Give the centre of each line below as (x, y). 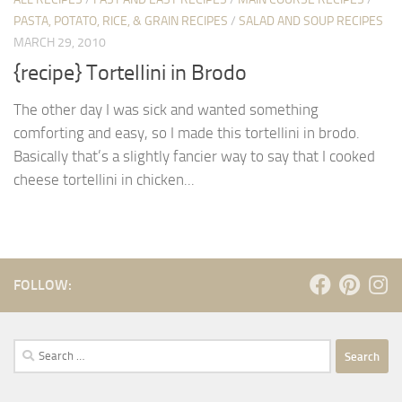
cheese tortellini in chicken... (104, 180)
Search (31, 350)
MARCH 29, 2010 (60, 42)
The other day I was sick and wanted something (166, 110)
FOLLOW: (43, 285)
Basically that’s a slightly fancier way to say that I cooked (194, 157)
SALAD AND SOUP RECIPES (311, 21)
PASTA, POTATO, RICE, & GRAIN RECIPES (121, 21)
